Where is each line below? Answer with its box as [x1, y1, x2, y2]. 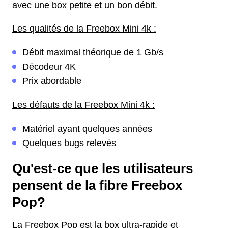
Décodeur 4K [22, 62, 76, 72]
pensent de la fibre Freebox [12, 178, 182, 193]
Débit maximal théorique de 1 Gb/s [22, 47, 163, 58]
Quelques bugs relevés [22, 138, 116, 149]
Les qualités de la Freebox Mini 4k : [12, 23, 156, 34]
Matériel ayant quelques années [22, 124, 152, 134]
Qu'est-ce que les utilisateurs [12, 161, 193, 176]
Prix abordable [22, 76, 81, 87]
